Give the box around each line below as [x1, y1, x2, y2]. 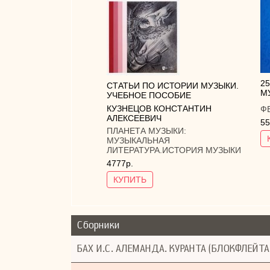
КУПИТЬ [113, 174, 146, 184]
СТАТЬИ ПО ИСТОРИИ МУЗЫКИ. [107, 80, 239, 90]
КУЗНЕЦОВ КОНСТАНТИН [107, 103, 212, 113]
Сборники [77, 219, 120, 231]
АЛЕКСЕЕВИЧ [107, 113, 162, 123]
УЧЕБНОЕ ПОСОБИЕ [107, 90, 191, 100]
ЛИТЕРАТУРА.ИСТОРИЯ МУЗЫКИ [107, 145, 241, 155]
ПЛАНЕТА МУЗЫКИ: [107, 126, 186, 136]
